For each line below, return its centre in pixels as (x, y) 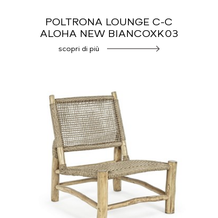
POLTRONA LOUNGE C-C (109, 22)
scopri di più (79, 49)
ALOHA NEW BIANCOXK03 (109, 34)
